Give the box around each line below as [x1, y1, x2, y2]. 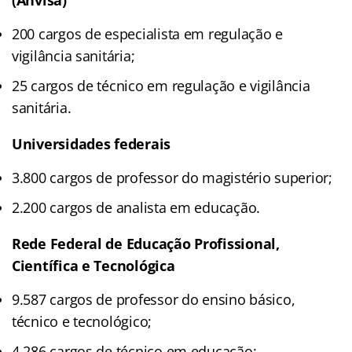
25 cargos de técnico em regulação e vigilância [12, 75, 310, 95]
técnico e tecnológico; [12, 311, 152, 331]
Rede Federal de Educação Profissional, [12, 233, 280, 253]
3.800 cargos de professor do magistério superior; [12, 167, 332, 187]
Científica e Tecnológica [12, 255, 175, 275]
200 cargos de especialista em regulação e [12, 24, 283, 43]
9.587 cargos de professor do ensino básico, [12, 289, 295, 309]
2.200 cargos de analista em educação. [12, 197, 261, 217]
